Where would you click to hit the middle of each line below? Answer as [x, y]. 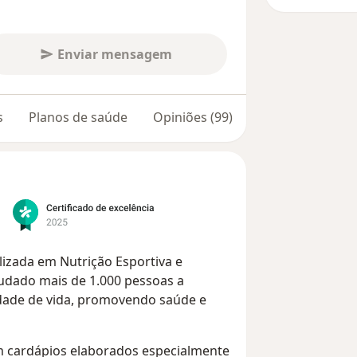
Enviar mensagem [114, 54]
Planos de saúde [78, 117]
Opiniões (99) [193, 117]
